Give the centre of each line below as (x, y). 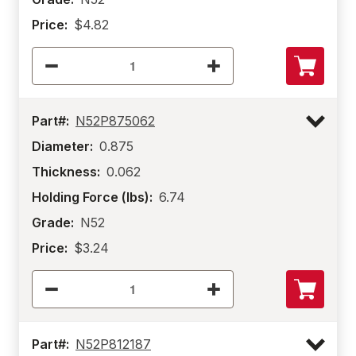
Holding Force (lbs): (92, 197)
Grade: (53, 222)
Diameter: (62, 146)
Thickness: (66, 172)
